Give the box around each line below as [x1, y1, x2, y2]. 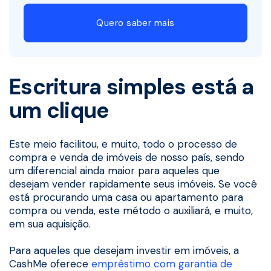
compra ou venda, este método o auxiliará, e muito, [9, 203, 253, 217]
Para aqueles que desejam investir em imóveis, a [9, 243, 239, 257]
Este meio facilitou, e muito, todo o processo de [9, 137, 237, 151]
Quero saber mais [96, 16, 175, 29]
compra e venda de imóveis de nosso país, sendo [9, 150, 244, 164]
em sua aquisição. [9, 217, 91, 230]
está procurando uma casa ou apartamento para [9, 190, 243, 204]
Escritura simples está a [9, 72, 254, 101]
